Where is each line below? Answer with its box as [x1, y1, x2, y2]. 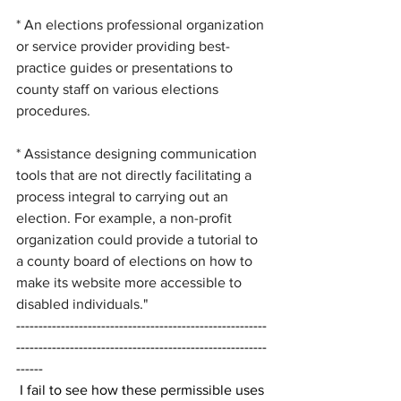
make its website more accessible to [16, 275, 245, 290]
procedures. [16, 103, 90, 118]
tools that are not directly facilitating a [16, 167, 255, 183]
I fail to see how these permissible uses [16, 382, 268, 397]
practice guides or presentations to [16, 60, 236, 75]
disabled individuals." [16, 296, 148, 311]
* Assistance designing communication [16, 146, 260, 161]
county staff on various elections [16, 81, 222, 97]
